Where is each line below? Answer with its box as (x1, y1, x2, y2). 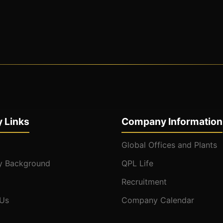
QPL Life (121, 158, 153, 169)
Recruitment (121, 177, 167, 187)
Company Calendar (121, 195, 194, 206)
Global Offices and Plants (121, 140, 217, 150)
